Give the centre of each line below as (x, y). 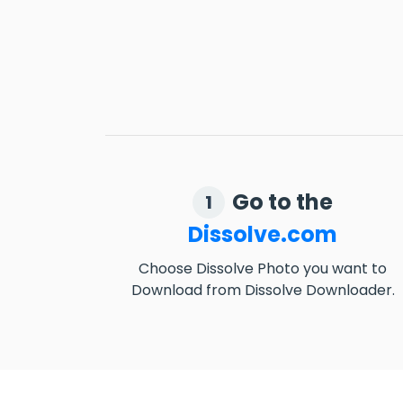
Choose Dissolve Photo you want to (263, 269)
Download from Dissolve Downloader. (263, 290)
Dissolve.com (263, 234)
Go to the (282, 202)
